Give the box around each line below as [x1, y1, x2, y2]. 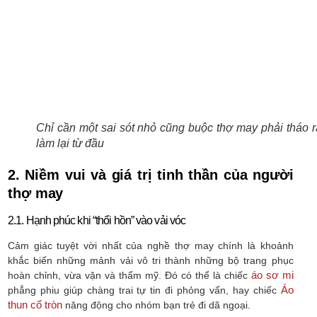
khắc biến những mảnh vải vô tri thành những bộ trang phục [8, 254, 294, 266]
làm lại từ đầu [36, 137, 104, 149]
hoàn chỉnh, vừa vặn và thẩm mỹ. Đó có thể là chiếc [8, 269, 251, 281]
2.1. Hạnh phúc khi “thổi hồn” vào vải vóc [8, 214, 186, 226]
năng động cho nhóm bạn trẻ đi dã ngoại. [62, 299, 250, 311]
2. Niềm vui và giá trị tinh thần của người [8, 166, 294, 183]
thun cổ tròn [8, 298, 62, 311]
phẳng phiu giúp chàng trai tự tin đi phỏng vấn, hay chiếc [8, 284, 281, 296]
